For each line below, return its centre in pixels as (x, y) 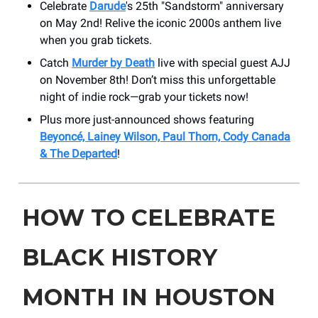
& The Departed (78, 153)
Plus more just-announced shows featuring (147, 119)
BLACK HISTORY (120, 257)
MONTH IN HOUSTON (149, 297)
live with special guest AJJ (223, 62)
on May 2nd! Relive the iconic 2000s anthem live (160, 23)
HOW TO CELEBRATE (149, 217)
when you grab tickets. (96, 40)
